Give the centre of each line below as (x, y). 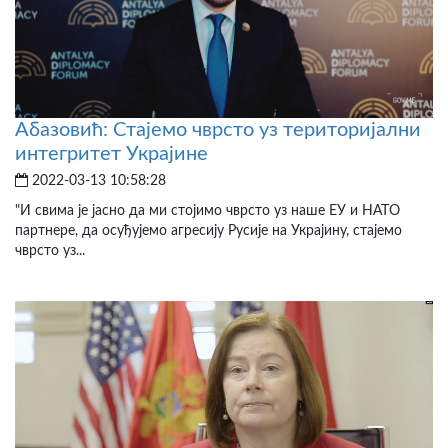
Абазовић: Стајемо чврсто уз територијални (218, 129)
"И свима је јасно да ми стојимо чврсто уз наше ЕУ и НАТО (207, 210)
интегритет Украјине (111, 153)
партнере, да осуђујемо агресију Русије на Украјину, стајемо (208, 230)
